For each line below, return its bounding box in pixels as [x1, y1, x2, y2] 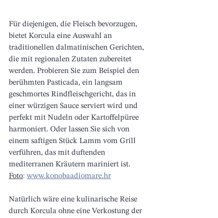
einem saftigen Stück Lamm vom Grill [9, 137, 138, 145]
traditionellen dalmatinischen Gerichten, [9, 44, 146, 52]
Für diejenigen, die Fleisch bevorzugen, [9, 20, 139, 29]
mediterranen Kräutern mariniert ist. [9, 161, 132, 169]
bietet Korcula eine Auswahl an [9, 32, 114, 40]
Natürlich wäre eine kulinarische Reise [9, 196, 139, 204]
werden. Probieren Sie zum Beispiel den [9, 67, 141, 75]
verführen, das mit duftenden [9, 149, 107, 157]
